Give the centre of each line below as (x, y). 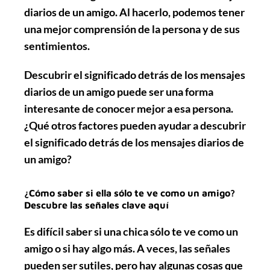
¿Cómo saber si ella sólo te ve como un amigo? (130, 193)
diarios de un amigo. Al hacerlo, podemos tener (134, 12)
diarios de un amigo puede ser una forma (119, 91)
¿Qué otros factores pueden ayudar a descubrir (135, 125)
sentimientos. (57, 46)
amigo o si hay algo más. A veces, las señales (127, 248)
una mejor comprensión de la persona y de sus (132, 29)
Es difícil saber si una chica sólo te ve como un (131, 231)
